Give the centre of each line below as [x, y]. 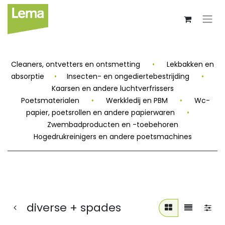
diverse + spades [74, 208]
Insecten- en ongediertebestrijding [128, 76]
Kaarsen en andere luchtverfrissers [113, 88]
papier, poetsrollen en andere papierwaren [100, 113]
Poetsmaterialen [50, 100]
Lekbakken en [190, 64]
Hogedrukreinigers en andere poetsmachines [113, 137]
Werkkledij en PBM [137, 100]
